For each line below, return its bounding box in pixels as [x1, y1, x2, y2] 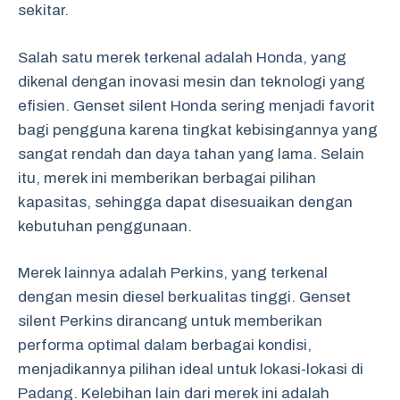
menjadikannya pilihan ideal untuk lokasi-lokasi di [18, 361, 363, 378]
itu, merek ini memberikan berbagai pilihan [18, 169, 316, 187]
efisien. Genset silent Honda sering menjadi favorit [18, 96, 375, 114]
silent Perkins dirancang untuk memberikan [18, 312, 322, 329]
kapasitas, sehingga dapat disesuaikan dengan [18, 193, 353, 211]
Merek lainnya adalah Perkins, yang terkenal [18, 264, 328, 281]
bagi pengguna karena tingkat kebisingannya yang [18, 121, 378, 138]
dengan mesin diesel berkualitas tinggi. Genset [18, 288, 351, 305]
